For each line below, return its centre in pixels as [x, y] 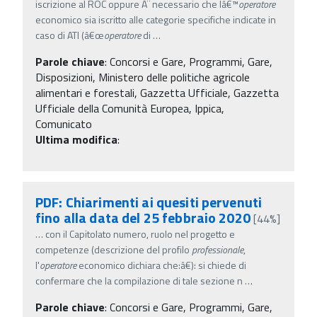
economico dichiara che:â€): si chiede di [161, 265]
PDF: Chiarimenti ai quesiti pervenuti [149, 202]
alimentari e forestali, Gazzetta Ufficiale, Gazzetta [157, 92]
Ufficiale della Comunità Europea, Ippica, [130, 108]
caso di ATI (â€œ [70, 35]
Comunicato [64, 123]
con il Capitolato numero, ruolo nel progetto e [140, 234]
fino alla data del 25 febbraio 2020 [145, 217]
